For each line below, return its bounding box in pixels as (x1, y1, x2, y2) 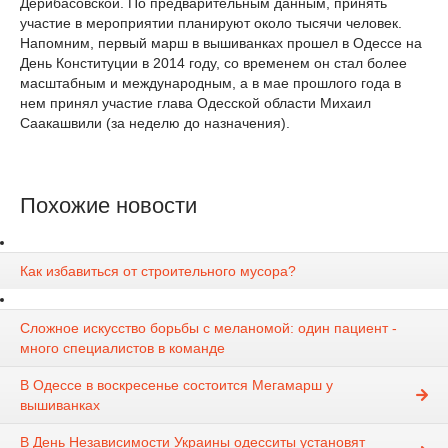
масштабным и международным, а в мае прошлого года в (20, 75, 401, 91)
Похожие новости (20, 193, 197, 218)
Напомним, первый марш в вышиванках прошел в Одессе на (20, 35, 422, 51)
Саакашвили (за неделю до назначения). (20, 115, 290, 131)
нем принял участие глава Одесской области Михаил (20, 95, 371, 111)
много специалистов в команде (20, 340, 225, 357)
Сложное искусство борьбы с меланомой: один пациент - (20, 320, 397, 337)
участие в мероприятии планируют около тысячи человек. (20, 15, 402, 31)
